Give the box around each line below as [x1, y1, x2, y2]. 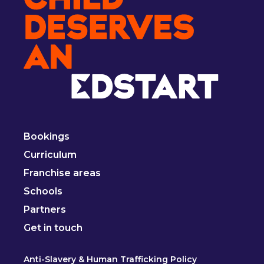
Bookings [24, 130, 70, 142]
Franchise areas [24, 167, 101, 179]
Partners [24, 203, 67, 215]
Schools [24, 185, 63, 197]
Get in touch [24, 222, 83, 233]
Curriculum [24, 148, 77, 160]
